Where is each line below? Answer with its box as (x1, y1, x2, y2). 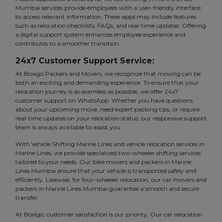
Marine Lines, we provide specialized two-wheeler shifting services (15, 149, 201, 157)
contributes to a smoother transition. (15, 40, 120, 48)
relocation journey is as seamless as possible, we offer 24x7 (15, 88, 178, 96)
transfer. (15, 194, 39, 202)
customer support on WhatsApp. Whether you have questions (15, 97, 193, 105)
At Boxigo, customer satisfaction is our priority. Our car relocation (15, 211, 202, 219)
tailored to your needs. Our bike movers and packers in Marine (15, 158, 191, 166)
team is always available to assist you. (15, 123, 122, 131)
